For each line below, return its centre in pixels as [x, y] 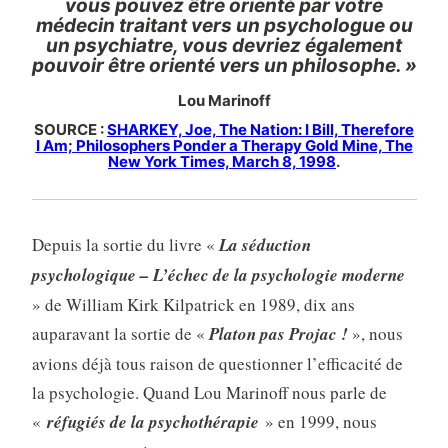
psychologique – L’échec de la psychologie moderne [218, 275]
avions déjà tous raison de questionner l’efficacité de [217, 364]
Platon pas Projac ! [278, 334]
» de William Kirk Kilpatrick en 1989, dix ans [193, 305]
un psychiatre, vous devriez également [224, 45]
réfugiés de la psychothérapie [152, 422]
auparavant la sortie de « [120, 334]
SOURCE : [70, 129]
